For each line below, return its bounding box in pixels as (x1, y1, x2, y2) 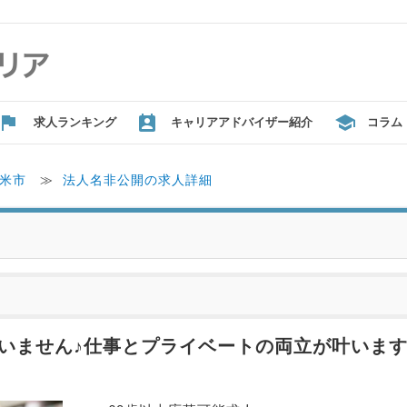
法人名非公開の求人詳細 (63, 174, 213, 187)
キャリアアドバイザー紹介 (171, 115, 313, 129)
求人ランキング (34, 115, 116, 129)
